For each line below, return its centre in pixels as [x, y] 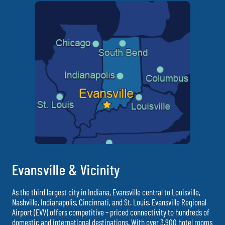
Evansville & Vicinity [66, 170]
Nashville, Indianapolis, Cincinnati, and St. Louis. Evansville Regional [109, 202]
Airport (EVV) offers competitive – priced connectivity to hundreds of [111, 212]
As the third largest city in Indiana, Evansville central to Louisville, [106, 192]
